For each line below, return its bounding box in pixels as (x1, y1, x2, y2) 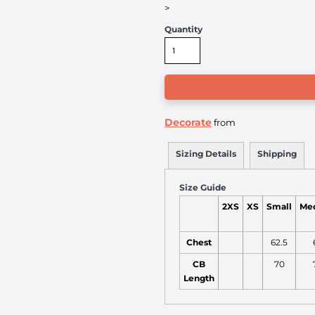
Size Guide (179, 182, 226, 193)
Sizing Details (176, 148, 236, 159)
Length (184, 274, 214, 283)
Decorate (165, 116, 212, 129)
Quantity (165, 24, 202, 34)
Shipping (257, 148, 297, 159)
